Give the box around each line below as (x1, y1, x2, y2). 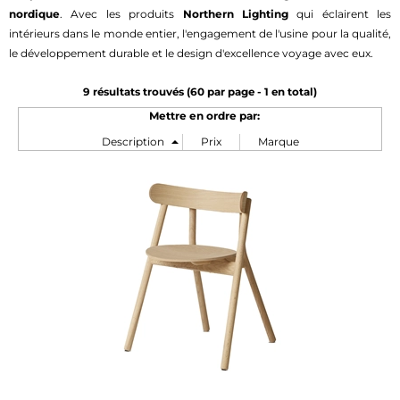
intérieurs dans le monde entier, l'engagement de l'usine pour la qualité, (9, 26, 391, 40)
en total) (269, 85, 317, 98)
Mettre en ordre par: (149, 108, 260, 122)
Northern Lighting (182, 6, 288, 21)
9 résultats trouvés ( (83, 85, 190, 98)
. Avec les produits (60, 6, 183, 21)
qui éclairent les (287, 6, 391, 21)
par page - (204, 85, 264, 98)
